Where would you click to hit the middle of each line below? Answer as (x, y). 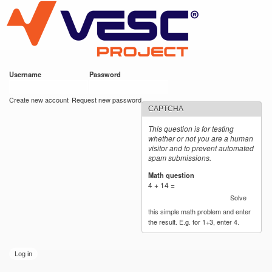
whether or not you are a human (201, 138)
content (110, 34)
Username (26, 74)
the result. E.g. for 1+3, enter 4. (194, 221)
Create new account (39, 100)
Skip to (110, 7)
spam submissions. (180, 158)
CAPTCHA (166, 109)
